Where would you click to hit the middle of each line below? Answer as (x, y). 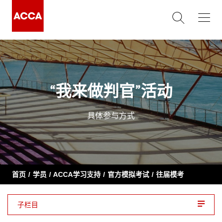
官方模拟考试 (128, 174)
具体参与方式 (111, 116)
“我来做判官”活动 (111, 92)
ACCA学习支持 (77, 174)
